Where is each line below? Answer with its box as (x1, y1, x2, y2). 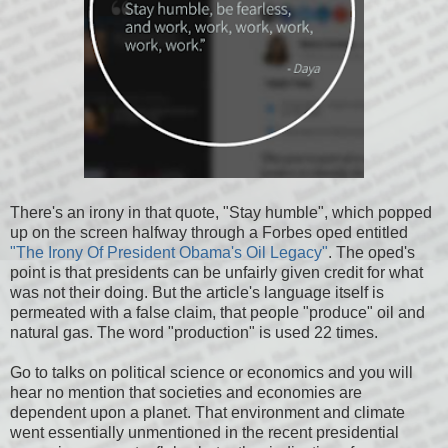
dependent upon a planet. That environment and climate (10, 404, 405, 422)
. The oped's (328, 244, 415, 262)
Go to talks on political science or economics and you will (10, 364, 413, 382)
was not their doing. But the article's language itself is (10, 284, 384, 302)
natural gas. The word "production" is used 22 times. (10, 324, 378, 342)
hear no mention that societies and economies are (10, 384, 362, 402)
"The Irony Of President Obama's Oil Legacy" (10, 244, 328, 262)
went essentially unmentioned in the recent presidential (10, 424, 399, 442)
